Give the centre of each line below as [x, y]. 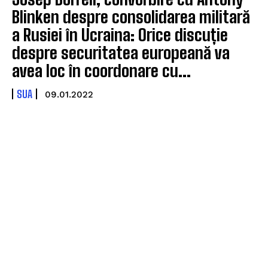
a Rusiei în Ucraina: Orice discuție [120, 35]
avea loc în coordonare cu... [101, 71]
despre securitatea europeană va [121, 53]
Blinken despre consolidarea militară [131, 17]
